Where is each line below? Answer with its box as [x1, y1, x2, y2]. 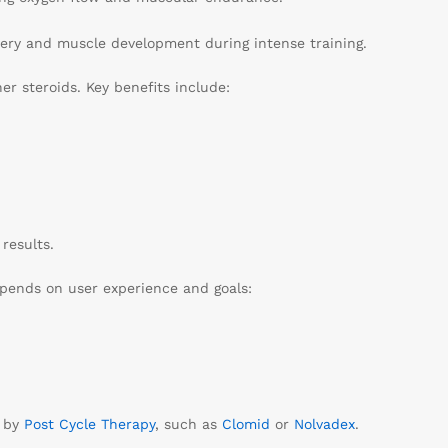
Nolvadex [293, 415, 355, 432]
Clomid [221, 415, 270, 432]
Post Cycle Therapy [23, 415, 155, 432]
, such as [154, 415, 222, 432]
